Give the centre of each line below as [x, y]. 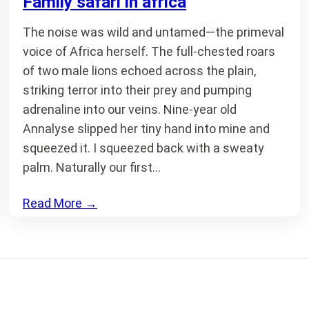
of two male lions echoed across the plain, [140, 71]
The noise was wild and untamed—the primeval [154, 32]
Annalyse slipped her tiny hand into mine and [147, 129]
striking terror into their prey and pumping [138, 90]
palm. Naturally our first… [92, 167]
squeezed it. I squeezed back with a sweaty [144, 148]
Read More [53, 203]
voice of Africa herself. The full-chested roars [149, 51]
